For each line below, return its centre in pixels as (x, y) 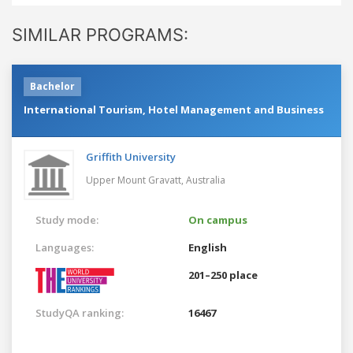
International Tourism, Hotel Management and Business (174, 109)
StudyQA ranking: (80, 312)
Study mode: (67, 219)
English (208, 247)
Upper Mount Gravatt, (136, 180)
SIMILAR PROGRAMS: (100, 34)
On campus (218, 219)
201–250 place (223, 275)
